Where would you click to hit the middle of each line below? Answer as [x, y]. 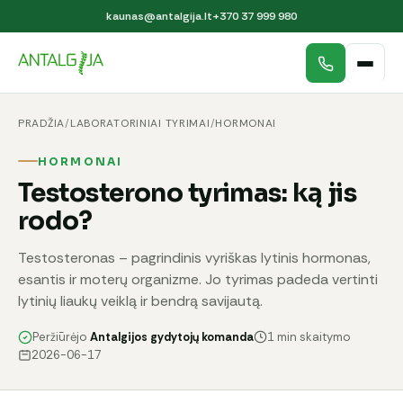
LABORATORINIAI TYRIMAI [140, 123]
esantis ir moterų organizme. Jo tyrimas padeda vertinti [198, 279]
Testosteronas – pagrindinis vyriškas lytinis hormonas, [194, 257]
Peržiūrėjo [61, 336]
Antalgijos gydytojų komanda [172, 336]
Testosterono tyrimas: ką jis [188, 193]
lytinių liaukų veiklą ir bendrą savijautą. [140, 300]
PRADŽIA [42, 123]
